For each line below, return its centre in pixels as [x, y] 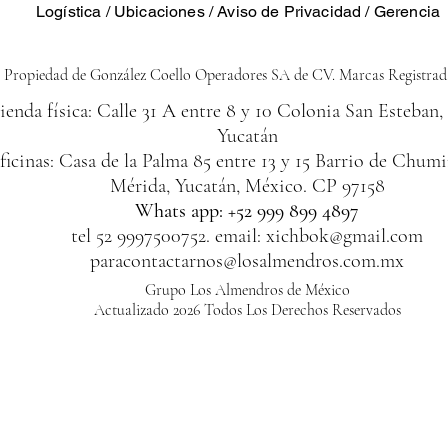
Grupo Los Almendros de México [247, 289]
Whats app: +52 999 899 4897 [247, 210]
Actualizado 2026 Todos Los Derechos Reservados [247, 309]
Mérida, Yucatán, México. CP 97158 [247, 185]
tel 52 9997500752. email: [168, 235]
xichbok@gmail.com [344, 235]
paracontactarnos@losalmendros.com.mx [247, 260]
